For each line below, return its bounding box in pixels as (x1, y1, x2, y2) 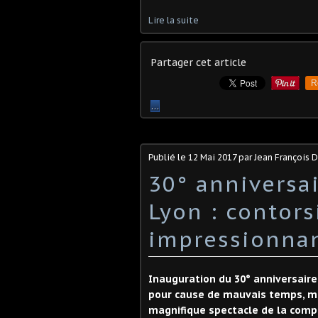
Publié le (148, 152, 188, 163)
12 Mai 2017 (188, 152, 236, 163)
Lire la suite (148, 15, 199, 26)
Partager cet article (150, 56, 246, 69)
